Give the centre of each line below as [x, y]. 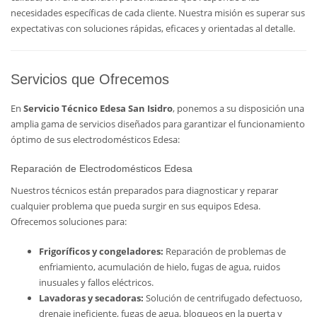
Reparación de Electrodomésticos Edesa [102, 168]
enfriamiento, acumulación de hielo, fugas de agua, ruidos [160, 267]
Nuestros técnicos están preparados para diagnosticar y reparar [144, 190]
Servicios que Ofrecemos [90, 79]
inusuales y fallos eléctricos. [96, 282]
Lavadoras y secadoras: [91, 298]
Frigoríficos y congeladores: [101, 251]
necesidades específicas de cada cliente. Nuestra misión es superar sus [158, 13]
